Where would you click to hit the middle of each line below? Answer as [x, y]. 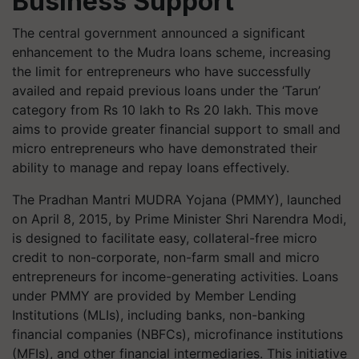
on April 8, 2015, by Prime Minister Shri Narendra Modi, [179, 219]
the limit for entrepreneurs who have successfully [161, 71]
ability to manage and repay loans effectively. [151, 167]
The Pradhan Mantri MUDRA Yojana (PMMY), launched [177, 200]
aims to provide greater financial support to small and [176, 129]
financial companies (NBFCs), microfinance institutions [177, 334]
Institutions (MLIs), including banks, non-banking [159, 315]
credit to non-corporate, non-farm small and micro [166, 257]
